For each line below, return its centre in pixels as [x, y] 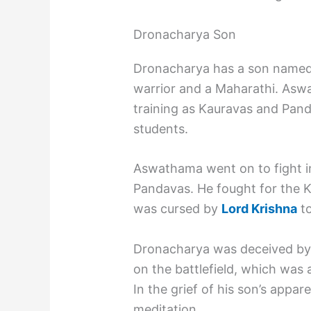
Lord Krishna [260, 209]
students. [161, 128]
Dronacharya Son [185, 34]
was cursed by [178, 209]
